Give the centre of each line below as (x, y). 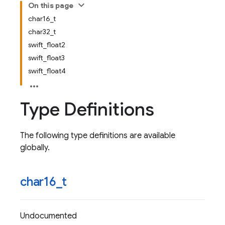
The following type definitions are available (98, 136)
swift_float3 (46, 58)
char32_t (42, 32)
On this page (51, 6)
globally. (35, 148)
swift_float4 (47, 71)
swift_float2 (47, 45)
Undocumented (48, 216)
